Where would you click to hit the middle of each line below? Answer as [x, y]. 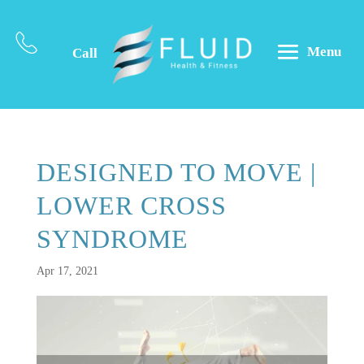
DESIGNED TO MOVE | [176, 172]
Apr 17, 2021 [67, 271]
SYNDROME [112, 239]
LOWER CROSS [131, 206]
